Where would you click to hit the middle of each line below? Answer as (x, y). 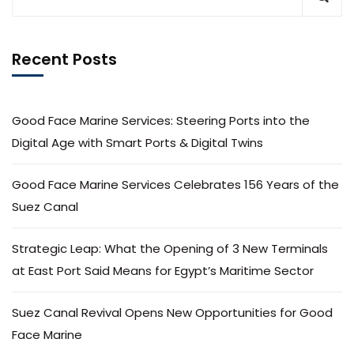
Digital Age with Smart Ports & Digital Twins (137, 143)
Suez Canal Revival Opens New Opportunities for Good (172, 313)
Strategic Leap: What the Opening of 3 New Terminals (170, 249)
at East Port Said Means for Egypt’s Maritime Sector (163, 271)
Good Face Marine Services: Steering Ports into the (161, 121)
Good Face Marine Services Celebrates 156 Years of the (175, 185)
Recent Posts (64, 59)
